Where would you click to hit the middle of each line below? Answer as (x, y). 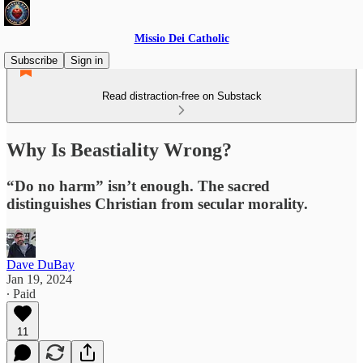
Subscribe (34, 60)
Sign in (87, 60)
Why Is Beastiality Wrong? (119, 149)
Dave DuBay (41, 264)
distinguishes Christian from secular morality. (157, 203)
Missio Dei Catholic (181, 38)
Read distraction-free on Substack (181, 96)
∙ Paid (21, 293)
